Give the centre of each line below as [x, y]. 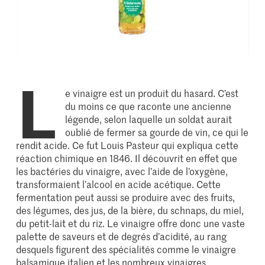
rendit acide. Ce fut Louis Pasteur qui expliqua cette [127, 145]
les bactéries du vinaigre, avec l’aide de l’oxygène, [122, 171]
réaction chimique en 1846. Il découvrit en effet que [127, 158]
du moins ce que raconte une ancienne [148, 106]
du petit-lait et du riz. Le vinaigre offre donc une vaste [131, 223]
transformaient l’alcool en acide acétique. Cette [119, 184]
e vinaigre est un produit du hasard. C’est [152, 93]
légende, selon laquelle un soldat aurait [149, 119]
